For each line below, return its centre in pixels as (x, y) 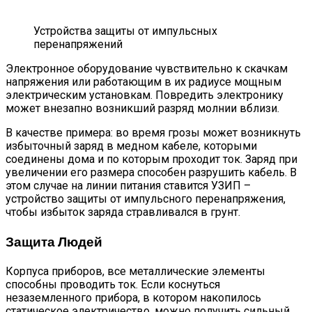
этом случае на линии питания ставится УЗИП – (128, 186)
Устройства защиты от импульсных (125, 31)
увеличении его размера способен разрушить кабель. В (151, 173)
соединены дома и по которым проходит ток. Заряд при (151, 159)
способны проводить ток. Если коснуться (113, 285)
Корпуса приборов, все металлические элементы (135, 272)
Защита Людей (54, 242)
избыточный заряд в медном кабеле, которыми (131, 146)
